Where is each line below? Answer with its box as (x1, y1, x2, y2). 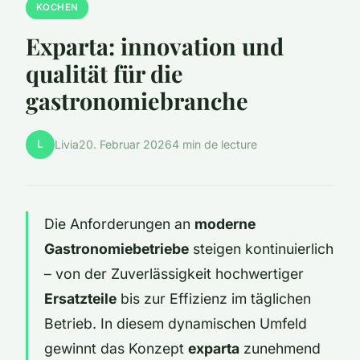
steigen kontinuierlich (189, 239, 333, 257)
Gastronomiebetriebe (44, 239, 189, 257)
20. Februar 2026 (79, 137, 172, 152)
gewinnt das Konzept (44, 339, 188, 357)
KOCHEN (35, 2, 79, 14)
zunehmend (239, 339, 321, 357)
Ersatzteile (44, 289, 117, 307)
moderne (194, 215, 256, 232)
